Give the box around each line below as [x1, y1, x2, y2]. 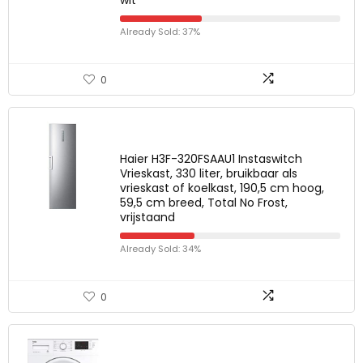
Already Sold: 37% [120, 25, 200, 38]
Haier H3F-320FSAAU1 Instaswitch [120, 151, 302, 167]
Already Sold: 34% [120, 242, 201, 255]
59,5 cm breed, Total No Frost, [120, 194, 288, 211]
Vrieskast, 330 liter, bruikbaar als [120, 165, 297, 181]
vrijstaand [120, 209, 175, 225]
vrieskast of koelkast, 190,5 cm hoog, [120, 180, 324, 196]
